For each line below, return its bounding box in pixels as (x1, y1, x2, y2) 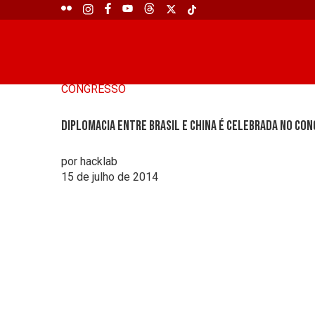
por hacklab (61, 155, 117, 169)
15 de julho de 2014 (61, 170, 158, 184)
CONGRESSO (61, 82, 126, 96)
